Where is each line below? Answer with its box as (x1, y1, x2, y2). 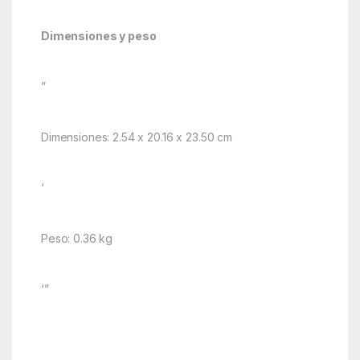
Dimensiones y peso (40, 29, 157, 43)
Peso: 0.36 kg (40, 231, 113, 246)
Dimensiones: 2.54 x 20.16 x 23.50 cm (40, 130, 232, 145)
